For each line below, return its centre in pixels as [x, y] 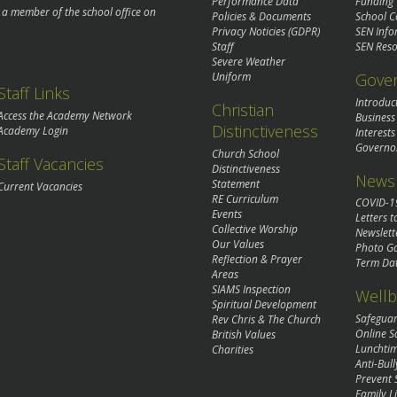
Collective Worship [255, 229]
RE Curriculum [245, 198]
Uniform [231, 76]
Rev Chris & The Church [266, 319]
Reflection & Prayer [257, 259]
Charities [233, 349]
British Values [244, 334]
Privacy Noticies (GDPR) [266, 31]
